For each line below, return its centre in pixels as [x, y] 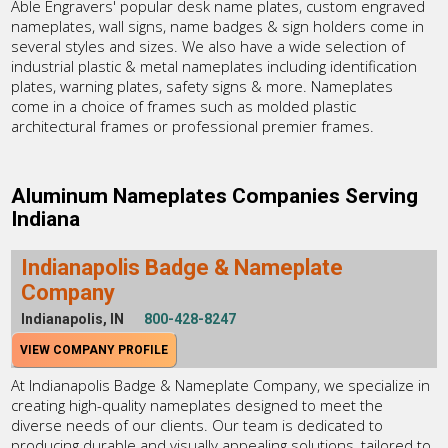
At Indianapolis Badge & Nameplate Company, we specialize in [221, 385]
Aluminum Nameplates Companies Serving [215, 195]
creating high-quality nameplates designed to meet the [197, 405]
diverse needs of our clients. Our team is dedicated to [197, 425]
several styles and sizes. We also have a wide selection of [208, 45]
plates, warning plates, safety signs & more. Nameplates [202, 85]
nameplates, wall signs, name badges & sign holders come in [218, 25]
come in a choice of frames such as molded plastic [184, 105]
